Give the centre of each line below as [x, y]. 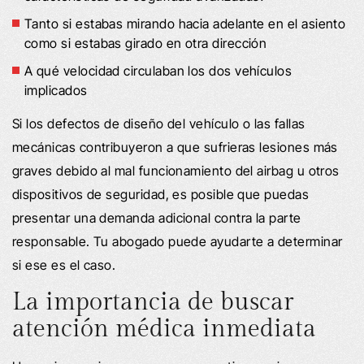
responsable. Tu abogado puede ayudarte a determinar [178, 241]
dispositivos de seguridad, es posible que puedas [161, 194]
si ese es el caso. [64, 264]
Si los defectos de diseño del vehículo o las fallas [159, 123]
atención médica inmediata [164, 329]
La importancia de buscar [153, 302]
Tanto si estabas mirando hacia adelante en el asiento [185, 23]
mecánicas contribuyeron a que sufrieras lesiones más [175, 147]
